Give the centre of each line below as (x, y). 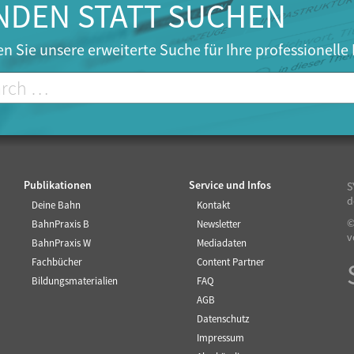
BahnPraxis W (61, 243)
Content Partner (231, 262)
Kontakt (213, 205)
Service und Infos (230, 186)
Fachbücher (56, 262)
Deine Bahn (56, 205)
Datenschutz (223, 319)
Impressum (220, 338)
